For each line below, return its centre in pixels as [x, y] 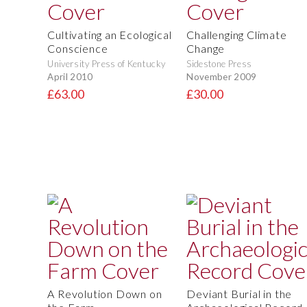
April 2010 [70, 76]
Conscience [78, 49]
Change [206, 49]
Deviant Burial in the [240, 294]
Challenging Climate [237, 35]
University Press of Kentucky [107, 64]
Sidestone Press [219, 64]
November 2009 [222, 76]
